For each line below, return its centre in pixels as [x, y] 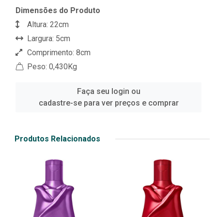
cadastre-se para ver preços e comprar [108, 103]
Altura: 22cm [47, 25]
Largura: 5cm [48, 39]
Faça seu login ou [108, 92]
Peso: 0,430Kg [51, 67]
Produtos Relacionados [57, 139]
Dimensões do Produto [58, 11]
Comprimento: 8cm [58, 53]
